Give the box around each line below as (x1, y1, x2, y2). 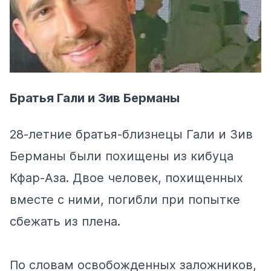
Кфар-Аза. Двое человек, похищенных (10, 171, 243, 185)
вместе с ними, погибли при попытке (10, 192, 240, 207)
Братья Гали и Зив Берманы (10, 91, 180, 105)
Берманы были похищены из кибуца (10, 149, 233, 163)
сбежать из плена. (10, 214, 120, 229)
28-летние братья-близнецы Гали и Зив (10, 127, 253, 142)
